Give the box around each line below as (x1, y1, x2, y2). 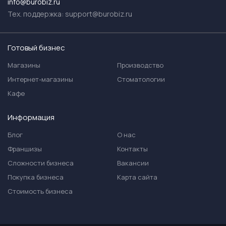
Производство (117, 61, 163, 70)
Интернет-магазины (8, 75, 73, 84)
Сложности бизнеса (8, 158, 74, 167)
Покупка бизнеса (8, 173, 64, 182)
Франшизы (8, 144, 42, 153)
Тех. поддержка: (8, 9, 65, 19)
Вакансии (117, 158, 149, 167)
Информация (8, 112, 54, 123)
